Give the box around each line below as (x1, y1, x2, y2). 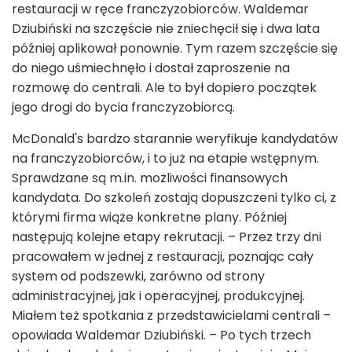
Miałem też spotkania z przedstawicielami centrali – (12, 306, 331, 325)
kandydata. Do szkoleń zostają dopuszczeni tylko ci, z (12, 189, 336, 207)
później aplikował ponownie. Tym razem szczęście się (12, 39, 338, 58)
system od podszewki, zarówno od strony (12, 267, 265, 286)
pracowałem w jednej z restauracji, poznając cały (12, 247, 313, 266)
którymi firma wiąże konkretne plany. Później (12, 208, 287, 227)
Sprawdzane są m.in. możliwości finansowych (12, 169, 288, 188)
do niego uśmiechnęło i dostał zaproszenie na (12, 59, 290, 78)
